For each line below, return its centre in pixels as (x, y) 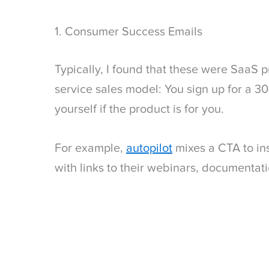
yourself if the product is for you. (139, 110)
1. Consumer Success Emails (128, 32)
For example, (90, 149)
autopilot (149, 149)
